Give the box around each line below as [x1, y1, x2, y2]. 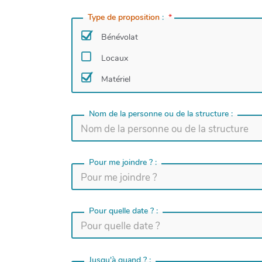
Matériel [101, 73, 130, 85]
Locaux [101, 52, 128, 64]
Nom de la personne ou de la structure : [88, 108, 235, 119]
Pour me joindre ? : [88, 157, 159, 168]
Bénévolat [101, 31, 138, 43]
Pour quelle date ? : [88, 205, 160, 217]
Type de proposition [87, 12, 160, 23]
